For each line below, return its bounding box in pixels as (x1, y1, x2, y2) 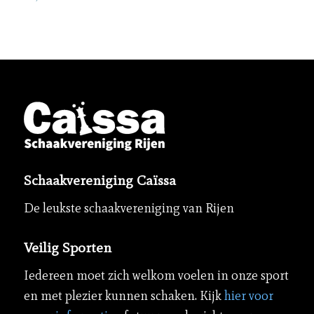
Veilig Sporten (23, 239, 111, 257)
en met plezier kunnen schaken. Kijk (23, 288, 224, 304)
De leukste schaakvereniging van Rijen (23, 200, 234, 217)
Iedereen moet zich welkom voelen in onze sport (23, 268, 289, 284)
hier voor (224, 288, 273, 304)
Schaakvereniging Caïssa (23, 171, 176, 189)
